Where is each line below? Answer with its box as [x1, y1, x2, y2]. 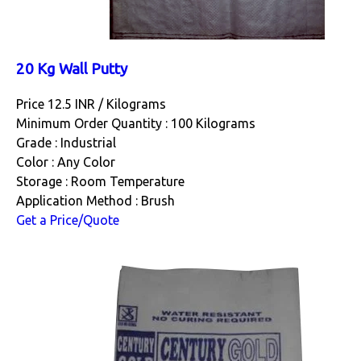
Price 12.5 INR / [16, 96, 106, 111]
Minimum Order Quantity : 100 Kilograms [16, 115, 255, 131]
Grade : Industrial [16, 135, 116, 150]
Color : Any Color [16, 154, 115, 169]
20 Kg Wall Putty [16, 60, 127, 78]
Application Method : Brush [16, 193, 175, 208]
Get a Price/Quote [16, 212, 119, 227]
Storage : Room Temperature [16, 173, 185, 189]
